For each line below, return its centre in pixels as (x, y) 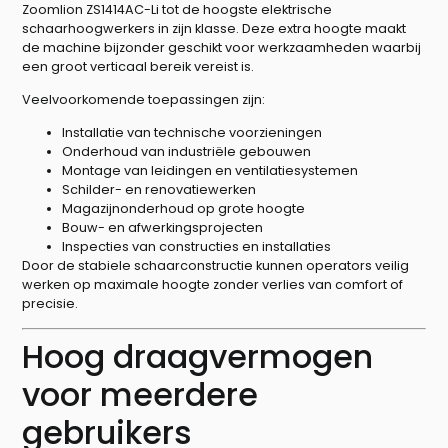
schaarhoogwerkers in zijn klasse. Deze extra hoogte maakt (214, 28)
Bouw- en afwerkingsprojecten (163, 228)
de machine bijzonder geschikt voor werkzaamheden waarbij (222, 47)
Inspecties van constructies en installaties (197, 247)
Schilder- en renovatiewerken (159, 190)
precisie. (50, 304)
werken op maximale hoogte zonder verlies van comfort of (213, 285)
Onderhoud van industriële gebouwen (187, 152)
